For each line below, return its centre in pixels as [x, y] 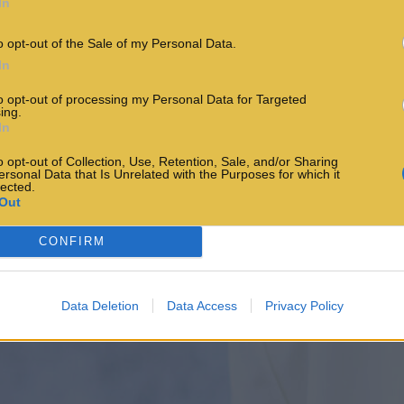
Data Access [202, 305]
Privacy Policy [304, 305]
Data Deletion [100, 305]
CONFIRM [72, 241]
